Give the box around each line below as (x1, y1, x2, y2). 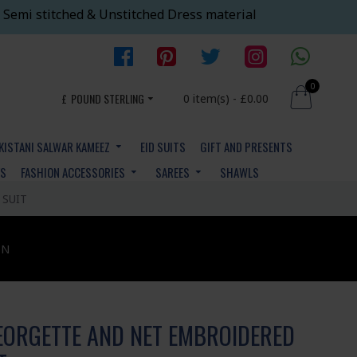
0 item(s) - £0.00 (183, 90, 269, 106)
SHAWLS (220, 163, 259, 181)
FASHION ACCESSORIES (21, 163, 125, 181)
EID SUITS (140, 138, 186, 155)
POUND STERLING (71, 89, 144, 107)
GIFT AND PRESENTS (200, 138, 292, 155)
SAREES (155, 163, 190, 181)
